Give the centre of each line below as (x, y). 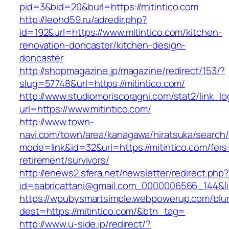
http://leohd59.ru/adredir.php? (83, 20)
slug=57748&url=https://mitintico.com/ (102, 84)
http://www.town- (57, 122)
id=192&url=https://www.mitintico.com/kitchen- (121, 32)
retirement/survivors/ (64, 160)
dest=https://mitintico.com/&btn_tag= (102, 211)
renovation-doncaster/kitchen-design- (103, 45)
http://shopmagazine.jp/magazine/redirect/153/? (122, 71)
